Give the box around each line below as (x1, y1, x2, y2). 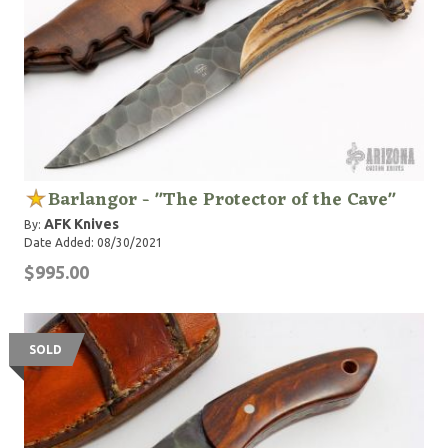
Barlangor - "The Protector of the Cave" (48, 184, 396, 216)
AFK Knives (44, 216, 119, 232)
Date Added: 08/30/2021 (24, 236, 163, 249)
